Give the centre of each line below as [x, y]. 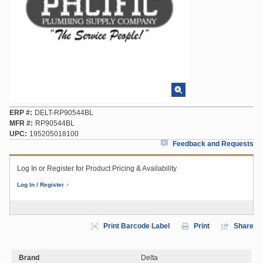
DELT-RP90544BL [64, 113]
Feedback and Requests [213, 144]
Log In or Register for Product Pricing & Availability [97, 168]
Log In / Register [41, 185]
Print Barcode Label [136, 226]
